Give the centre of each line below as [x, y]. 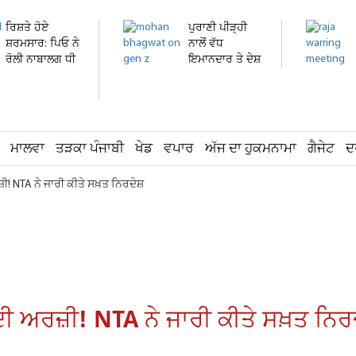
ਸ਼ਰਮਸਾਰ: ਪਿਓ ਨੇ [43, 44]
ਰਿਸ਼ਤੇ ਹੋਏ [27, 28]
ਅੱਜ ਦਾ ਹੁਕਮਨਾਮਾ [251, 149]
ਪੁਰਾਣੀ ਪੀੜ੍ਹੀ [218, 28]
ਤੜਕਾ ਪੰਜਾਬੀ [90, 149]
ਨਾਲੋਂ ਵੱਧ [206, 44]
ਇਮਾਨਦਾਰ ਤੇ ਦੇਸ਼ [224, 60]
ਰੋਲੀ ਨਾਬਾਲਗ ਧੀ [41, 60]
